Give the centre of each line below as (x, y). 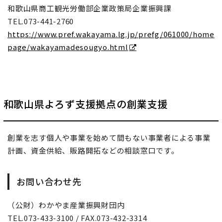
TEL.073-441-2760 (41, 21)
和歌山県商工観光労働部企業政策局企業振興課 (89, 8)
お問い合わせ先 (49, 182)
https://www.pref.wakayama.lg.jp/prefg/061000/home (111, 34)
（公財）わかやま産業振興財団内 (66, 205)
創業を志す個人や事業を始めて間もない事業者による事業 (109, 138)
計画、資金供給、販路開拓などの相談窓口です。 (93, 151)
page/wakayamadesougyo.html (68, 47)
